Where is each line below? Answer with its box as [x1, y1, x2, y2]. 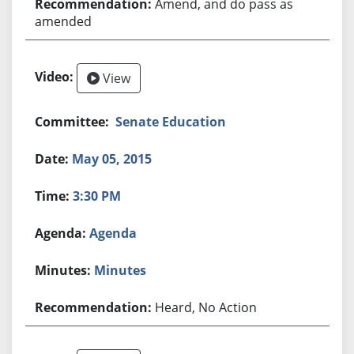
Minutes [94, 261, 147, 279]
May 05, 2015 [72, 149, 153, 168]
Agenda [89, 224, 137, 242]
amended [35, 12, 92, 30]
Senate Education [115, 112, 227, 130]
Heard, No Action [155, 298, 258, 316]
